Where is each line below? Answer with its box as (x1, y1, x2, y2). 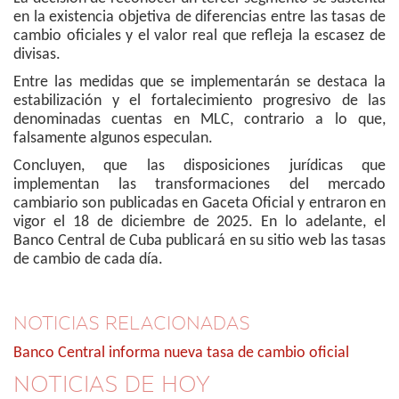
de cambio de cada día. (13, 251, 163, 268)
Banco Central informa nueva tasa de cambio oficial (13, 345, 349, 362)
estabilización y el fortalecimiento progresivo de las (13, 93, 386, 110)
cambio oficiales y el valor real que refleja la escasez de (13, 28, 386, 45)
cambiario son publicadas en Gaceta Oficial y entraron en (13, 195, 386, 212)
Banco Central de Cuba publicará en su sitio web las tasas (13, 232, 386, 249)
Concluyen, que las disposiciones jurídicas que (13, 158, 386, 175)
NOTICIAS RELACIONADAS (13, 313, 250, 334)
